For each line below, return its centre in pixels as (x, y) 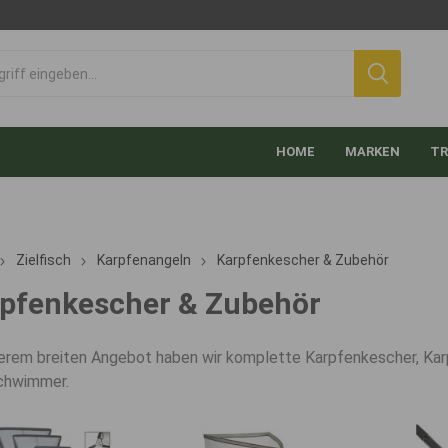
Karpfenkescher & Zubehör (302, 260)
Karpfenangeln (143, 260)
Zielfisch (43, 260)
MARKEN (373, 151)
